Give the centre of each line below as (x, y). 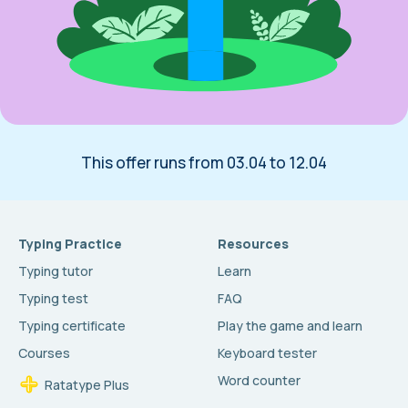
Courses (44, 353)
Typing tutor (56, 271)
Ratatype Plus (87, 384)
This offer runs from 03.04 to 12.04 (204, 163)
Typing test (53, 299)
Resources (253, 244)
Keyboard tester (267, 353)
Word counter (259, 381)
